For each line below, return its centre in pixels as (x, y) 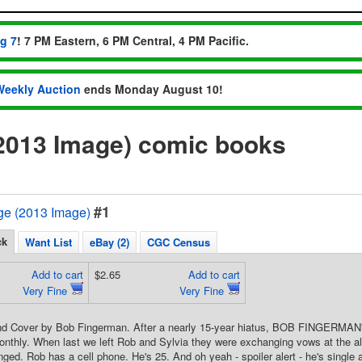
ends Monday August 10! (152, 89)
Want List (48, 242)
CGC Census (179, 242)
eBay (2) (109, 242)
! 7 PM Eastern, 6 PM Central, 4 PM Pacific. (133, 40)
